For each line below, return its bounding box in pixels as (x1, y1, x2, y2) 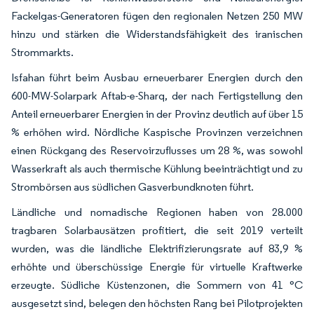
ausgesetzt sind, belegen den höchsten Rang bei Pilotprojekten (11, 296, 303, 310)
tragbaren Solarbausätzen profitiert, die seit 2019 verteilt (11, 223, 303, 237)
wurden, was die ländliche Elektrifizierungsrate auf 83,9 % (11, 241, 303, 255)
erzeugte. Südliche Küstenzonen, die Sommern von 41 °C (11, 278, 303, 292)
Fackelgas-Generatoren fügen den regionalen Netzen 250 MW (11, 8, 303, 22)
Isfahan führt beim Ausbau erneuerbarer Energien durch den (11, 70, 303, 84)
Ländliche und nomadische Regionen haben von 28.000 (11, 205, 303, 219)
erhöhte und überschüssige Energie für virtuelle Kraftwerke (11, 259, 303, 273)
